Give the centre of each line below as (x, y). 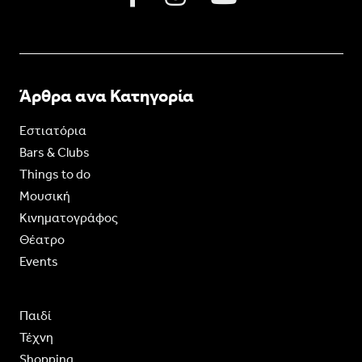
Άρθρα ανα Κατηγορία (106, 97)
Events (38, 262)
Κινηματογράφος (68, 218)
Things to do (55, 175)
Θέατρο (42, 240)
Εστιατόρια (53, 131)
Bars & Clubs (54, 153)
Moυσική (44, 196)
